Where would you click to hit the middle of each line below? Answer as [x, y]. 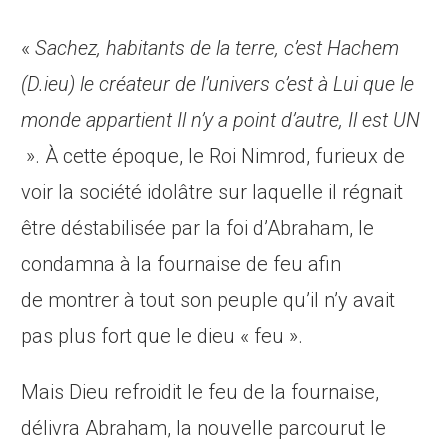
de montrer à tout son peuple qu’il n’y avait [208, 300]
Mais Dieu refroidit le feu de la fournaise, [200, 392]
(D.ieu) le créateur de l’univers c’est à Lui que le [218, 84]
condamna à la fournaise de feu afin [181, 264]
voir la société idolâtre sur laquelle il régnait [212, 192]
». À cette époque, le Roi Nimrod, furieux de [213, 156]
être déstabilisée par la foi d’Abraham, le [198, 228]
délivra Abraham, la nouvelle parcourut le [204, 428]
